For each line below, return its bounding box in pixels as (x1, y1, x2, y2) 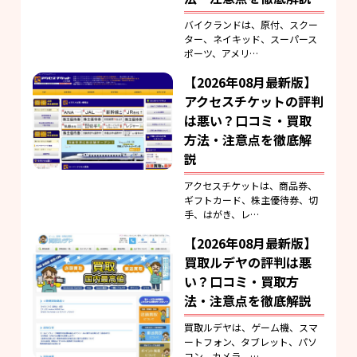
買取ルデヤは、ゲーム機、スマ (184, 320, 319, 335)
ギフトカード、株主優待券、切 (184, 193, 319, 207)
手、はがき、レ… (184, 207, 260, 222)
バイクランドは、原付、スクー (184, 18, 319, 32)
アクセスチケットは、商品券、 (184, 178, 318, 193)
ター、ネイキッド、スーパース (184, 32, 318, 46)
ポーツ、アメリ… (184, 46, 259, 61)
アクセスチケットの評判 (184, 92, 324, 112)
